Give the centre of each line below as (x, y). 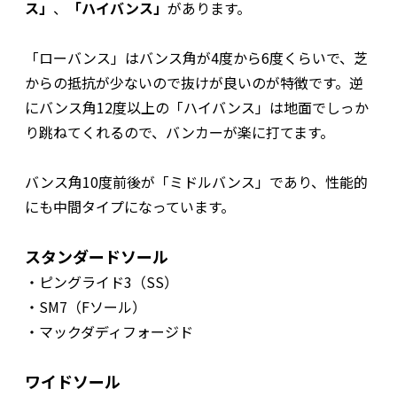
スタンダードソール (97, 257)
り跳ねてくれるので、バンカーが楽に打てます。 (179, 132)
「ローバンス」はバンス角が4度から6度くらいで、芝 (196, 58)
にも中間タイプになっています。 (130, 207)
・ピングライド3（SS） (101, 282)
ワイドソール (73, 381)
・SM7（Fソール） (86, 307)
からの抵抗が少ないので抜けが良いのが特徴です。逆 (194, 83)
